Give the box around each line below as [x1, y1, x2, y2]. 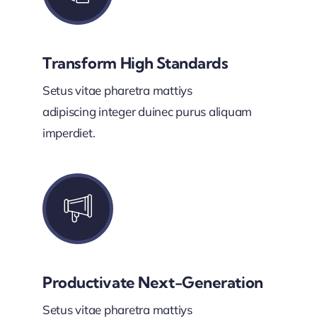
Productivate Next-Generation [42, 272, 263, 292]
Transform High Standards [42, 53, 229, 73]
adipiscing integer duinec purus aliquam [42, 104, 253, 119]
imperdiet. [42, 125, 96, 140]
